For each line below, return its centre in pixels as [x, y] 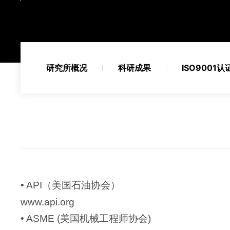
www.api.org [48, 202]
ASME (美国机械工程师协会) [89, 219]
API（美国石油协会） [73, 185]
